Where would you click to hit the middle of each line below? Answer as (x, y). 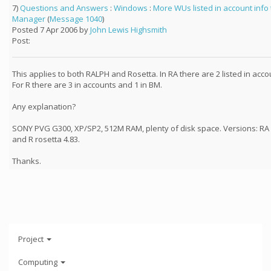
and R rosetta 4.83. (46, 139)
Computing (39, 262)
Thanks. (27, 161)
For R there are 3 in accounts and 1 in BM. (87, 85)
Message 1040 (76, 19)
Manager (29, 19)
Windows (131, 8)
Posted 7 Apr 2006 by (51, 30)
